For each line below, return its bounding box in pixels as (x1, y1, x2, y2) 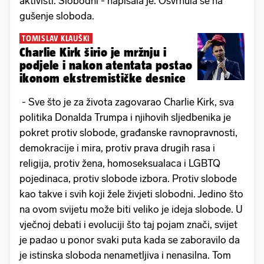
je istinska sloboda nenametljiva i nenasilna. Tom (19, 249, 231, 261)
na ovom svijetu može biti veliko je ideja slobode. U (19, 203, 243, 215)
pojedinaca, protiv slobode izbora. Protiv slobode (19, 172, 237, 184)
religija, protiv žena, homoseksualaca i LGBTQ (19, 157, 220, 169)
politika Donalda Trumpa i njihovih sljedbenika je (19, 111, 231, 123)
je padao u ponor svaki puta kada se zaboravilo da (19, 233, 240, 246)
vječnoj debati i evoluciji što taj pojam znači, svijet (19, 218, 237, 230)
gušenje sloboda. (19, 9, 94, 22)
